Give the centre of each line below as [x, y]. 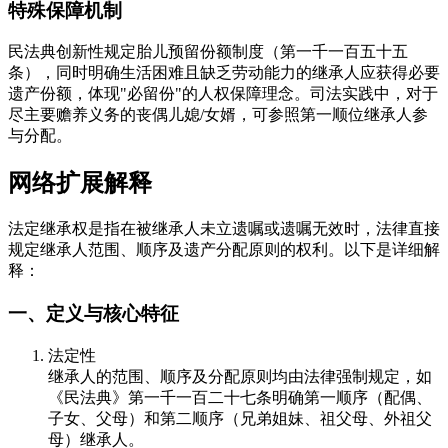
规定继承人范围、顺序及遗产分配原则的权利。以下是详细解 [224, 250]
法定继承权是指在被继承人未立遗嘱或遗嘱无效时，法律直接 [224, 229]
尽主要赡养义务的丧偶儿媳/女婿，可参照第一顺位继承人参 [218, 115]
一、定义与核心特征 [93, 313]
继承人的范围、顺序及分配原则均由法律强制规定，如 [240, 376]
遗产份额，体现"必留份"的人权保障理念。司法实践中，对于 [223, 94]
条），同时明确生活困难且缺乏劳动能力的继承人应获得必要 [224, 73]
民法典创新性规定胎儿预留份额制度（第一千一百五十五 [208, 52]
